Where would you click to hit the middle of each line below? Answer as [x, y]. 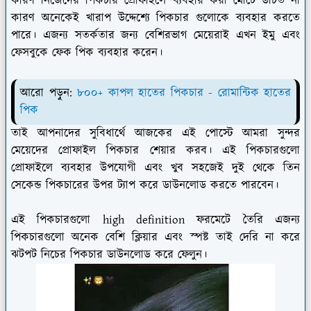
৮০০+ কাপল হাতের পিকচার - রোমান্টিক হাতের [184, 93]
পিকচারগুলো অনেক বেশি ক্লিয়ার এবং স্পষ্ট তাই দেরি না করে [155, 238]
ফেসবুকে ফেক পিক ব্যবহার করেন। [87, 53]
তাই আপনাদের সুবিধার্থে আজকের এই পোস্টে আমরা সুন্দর [155, 134]
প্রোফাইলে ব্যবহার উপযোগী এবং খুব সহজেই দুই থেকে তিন [155, 168]
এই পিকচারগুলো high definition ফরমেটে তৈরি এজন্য [155, 220]
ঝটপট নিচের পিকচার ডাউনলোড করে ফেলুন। [109, 255]
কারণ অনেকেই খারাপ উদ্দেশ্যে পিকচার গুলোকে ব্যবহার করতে [155, 18]
